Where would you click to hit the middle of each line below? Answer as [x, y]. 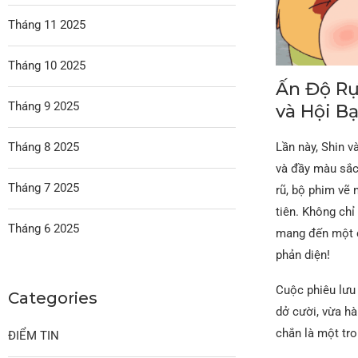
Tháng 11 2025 [47, 24]
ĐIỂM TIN [34, 335]
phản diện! [302, 255]
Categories [53, 298]
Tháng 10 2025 [47, 65]
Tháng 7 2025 [44, 187]
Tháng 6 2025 [44, 228]
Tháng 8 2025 [44, 147]
